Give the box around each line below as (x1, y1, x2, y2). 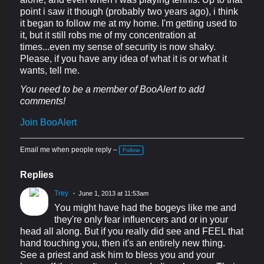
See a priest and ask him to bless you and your (20, 249, 214, 260)
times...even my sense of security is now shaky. (20, 41, 216, 52)
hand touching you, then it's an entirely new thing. (20, 237, 225, 248)
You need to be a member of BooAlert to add (20, 84, 204, 94)
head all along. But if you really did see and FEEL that (20, 226, 243, 236)
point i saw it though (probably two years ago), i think (20, 6, 238, 16)
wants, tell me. (20, 65, 80, 75)
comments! (20, 95, 65, 106)
